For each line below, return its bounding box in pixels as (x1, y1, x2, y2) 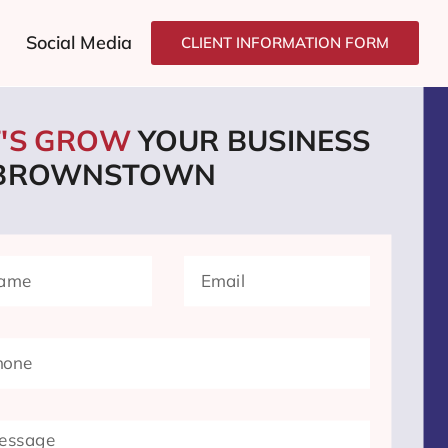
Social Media (25, 31, 132, 54)
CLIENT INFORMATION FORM (181, 33, 390, 52)
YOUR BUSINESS (138, 122, 371, 159)
